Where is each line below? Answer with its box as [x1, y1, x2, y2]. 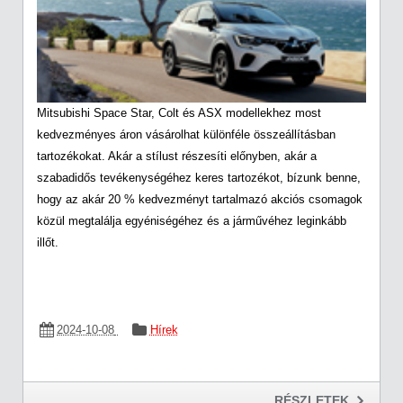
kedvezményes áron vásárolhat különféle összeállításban [37, 128, 336, 142]
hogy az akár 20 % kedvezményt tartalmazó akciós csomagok [37, 193, 363, 207]
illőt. [37, 236, 58, 250]
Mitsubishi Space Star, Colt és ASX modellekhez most [37, 106, 321, 121]
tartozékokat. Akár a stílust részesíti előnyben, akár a [37, 149, 317, 164]
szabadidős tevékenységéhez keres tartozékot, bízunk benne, [37, 171, 361, 185]
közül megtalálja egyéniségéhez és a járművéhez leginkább [37, 214, 346, 228]
